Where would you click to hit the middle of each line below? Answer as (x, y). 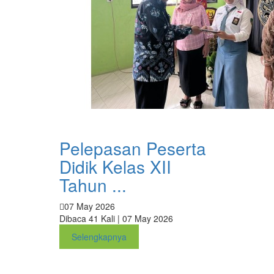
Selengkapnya (99, 236)
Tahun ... (93, 184)
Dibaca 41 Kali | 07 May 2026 (116, 218)
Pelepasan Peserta (133, 148)
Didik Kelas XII (115, 166)
